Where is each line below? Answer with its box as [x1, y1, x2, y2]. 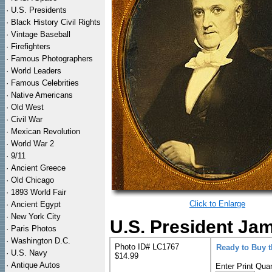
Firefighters [11, 42, 50, 51]
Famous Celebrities [11, 78, 79, 87]
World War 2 [11, 139, 54, 148]
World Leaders [11, 66, 61, 75]
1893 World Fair [11, 188, 66, 197]
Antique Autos [11, 260, 60, 270]
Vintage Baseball [11, 30, 70, 39]
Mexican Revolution [11, 127, 80, 136]
